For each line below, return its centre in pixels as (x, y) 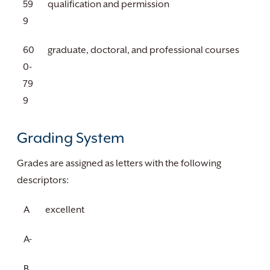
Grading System (71, 138)
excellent (65, 210)
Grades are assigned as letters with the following (119, 163)
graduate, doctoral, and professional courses (143, 50)
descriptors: (43, 180)
